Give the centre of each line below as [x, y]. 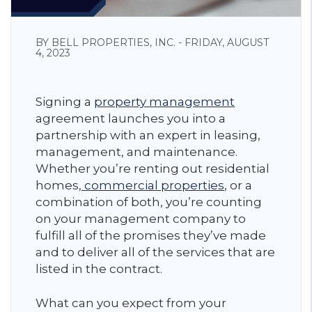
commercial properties [153, 185]
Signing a [65, 102]
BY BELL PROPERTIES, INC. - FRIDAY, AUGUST [152, 42]
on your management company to [141, 219]
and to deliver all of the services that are [155, 252]
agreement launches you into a [131, 118]
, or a [238, 185]
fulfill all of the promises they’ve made [151, 235]
